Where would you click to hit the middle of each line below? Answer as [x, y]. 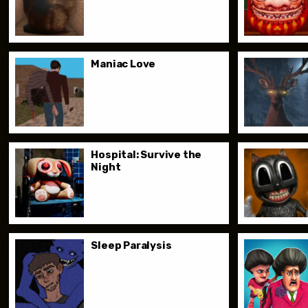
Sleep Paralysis [131, 246]
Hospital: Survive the [146, 155]
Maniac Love [123, 64]
